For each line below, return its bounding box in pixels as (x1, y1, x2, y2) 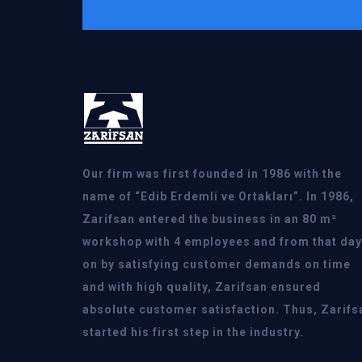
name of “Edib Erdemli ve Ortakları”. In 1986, (82, 190, 354, 204)
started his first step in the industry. (82, 326, 304, 339)
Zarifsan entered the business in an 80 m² (82, 213, 337, 226)
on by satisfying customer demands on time (82, 258, 351, 271)
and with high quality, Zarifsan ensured (82, 280, 321, 294)
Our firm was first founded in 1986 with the (82, 167, 342, 181)
